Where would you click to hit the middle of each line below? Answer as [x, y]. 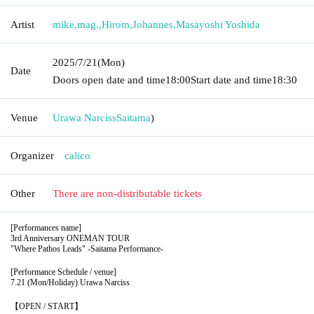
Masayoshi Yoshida [218, 24]
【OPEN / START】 [47, 306]
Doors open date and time [109, 80]
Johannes [153, 24]
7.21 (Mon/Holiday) [44, 282]
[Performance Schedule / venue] [63, 272]
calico [77, 155]
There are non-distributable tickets [127, 193]
